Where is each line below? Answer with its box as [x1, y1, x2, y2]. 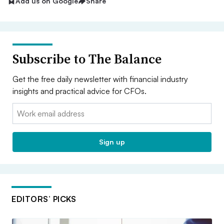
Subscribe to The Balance [12, 49, 161, 68]
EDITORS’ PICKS [11, 193, 76, 204]
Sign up [99, 137, 125, 146]
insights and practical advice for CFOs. [12, 85, 146, 96]
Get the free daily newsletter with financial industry [12, 73, 188, 84]
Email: [12, 103, 33, 114]
